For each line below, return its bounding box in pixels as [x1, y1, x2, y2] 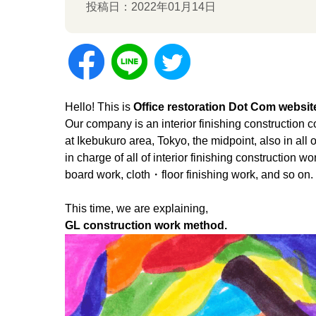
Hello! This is [65, 101, 133, 113]
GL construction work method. [65, 219, 227, 231]
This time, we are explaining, [65, 202, 208, 214]
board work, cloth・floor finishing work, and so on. [65, 169, 313, 181]
